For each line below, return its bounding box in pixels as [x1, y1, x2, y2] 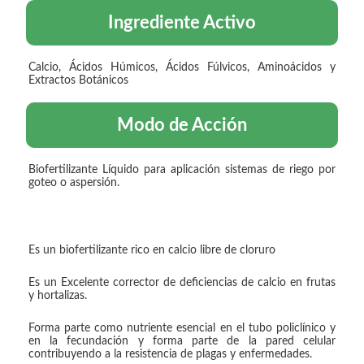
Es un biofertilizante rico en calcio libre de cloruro [28, 245, 275, 257]
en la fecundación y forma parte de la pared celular [28, 336, 336, 348]
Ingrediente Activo [107, 14, 256, 32]
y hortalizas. [28, 290, 87, 302]
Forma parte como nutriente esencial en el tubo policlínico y [28, 323, 336, 335]
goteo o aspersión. [28, 177, 119, 189]
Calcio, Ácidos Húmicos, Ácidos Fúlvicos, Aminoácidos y [28, 62, 336, 74]
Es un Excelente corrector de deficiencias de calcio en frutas [28, 277, 336, 289]
